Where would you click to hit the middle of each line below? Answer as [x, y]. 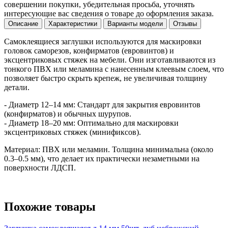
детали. [17, 87]
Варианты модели [135, 23]
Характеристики [73, 23]
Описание [23, 23]
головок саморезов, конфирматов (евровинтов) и [89, 50]
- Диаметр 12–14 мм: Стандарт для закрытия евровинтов [102, 104]
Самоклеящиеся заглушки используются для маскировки [103, 41]
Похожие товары [50, 206]
